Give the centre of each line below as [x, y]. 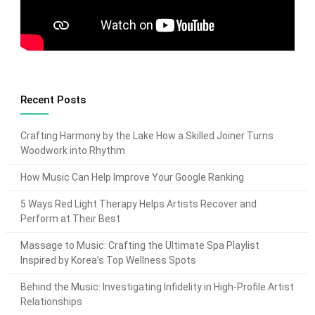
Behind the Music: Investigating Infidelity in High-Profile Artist [157, 287]
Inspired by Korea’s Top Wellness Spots [108, 261]
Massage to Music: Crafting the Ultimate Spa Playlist [140, 246]
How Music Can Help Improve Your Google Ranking [132, 178]
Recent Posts [53, 100]
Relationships [51, 302]
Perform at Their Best [70, 219]
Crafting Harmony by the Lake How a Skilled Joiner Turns [147, 136]
